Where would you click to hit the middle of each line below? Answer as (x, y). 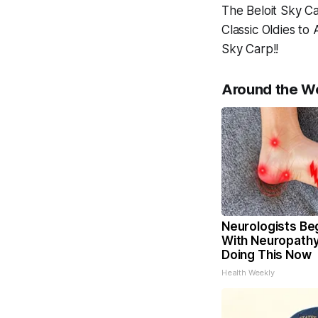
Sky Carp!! (250, 49)
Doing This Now (267, 255)
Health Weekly (248, 273)
